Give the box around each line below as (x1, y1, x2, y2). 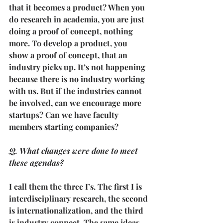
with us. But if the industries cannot (9, 86, 144, 96)
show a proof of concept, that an (9, 50, 129, 60)
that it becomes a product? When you (9, 2, 147, 12)
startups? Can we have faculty (9, 110, 120, 120)
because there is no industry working (9, 74, 147, 84)
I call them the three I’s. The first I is (9, 181, 144, 192)
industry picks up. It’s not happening (9, 62, 147, 72)
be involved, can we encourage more (9, 98, 143, 108)
